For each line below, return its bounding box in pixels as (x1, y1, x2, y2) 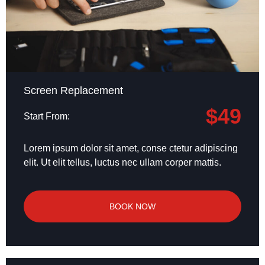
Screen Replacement (24, 85, 123, 97)
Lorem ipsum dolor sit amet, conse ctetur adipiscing (24, 143, 238, 154)
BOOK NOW (109, 201, 156, 211)
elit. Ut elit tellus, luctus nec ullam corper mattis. (24, 157, 221, 168)
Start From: (24, 111, 70, 122)
